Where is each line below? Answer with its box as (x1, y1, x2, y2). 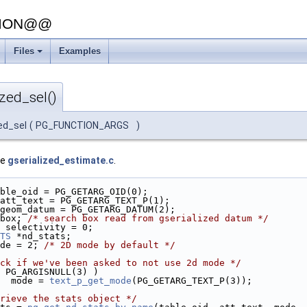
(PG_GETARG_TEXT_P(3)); (132, 275, 252, 286)
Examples (59, 46, 101, 56)
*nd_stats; (11, 231, 71, 242)
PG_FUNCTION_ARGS (36, 120, 131, 132)
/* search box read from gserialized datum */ (27, 213, 269, 224)
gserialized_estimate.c (8, 155, 114, 167)
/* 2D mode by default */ (44, 240, 175, 251)
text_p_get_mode (49, 275, 132, 286)
